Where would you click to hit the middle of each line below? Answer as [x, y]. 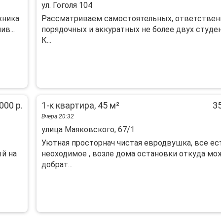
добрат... [57, 165]
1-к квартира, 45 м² [80, 105]
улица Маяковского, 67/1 [88, 129]
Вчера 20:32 [57, 116]
